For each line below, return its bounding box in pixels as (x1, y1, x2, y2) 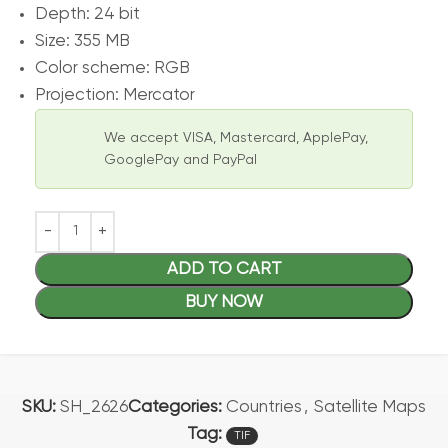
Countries (226, 398, 302, 416)
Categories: (128, 398, 222, 416)
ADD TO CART (166, 260, 282, 278)
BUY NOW (185, 293, 263, 311)
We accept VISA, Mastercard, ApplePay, (104, 131, 368, 145)
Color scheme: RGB (35, 60, 190, 77)
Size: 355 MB (35, 33, 130, 50)
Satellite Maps (314, 398, 426, 416)
